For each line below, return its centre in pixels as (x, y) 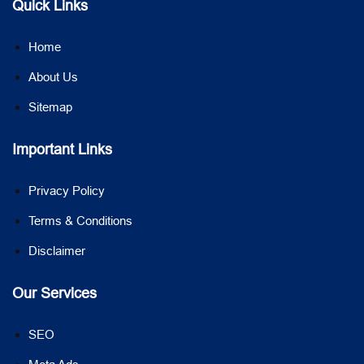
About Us (53, 76)
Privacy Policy (67, 190)
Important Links (62, 149)
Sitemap (50, 106)
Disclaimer (57, 250)
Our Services (54, 292)
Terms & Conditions (80, 220)
